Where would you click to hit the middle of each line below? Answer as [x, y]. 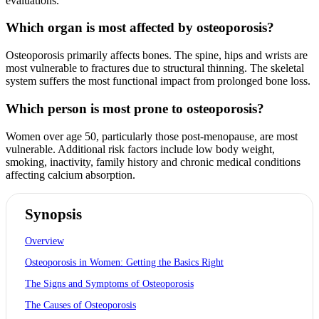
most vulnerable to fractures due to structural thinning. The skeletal [155, 68]
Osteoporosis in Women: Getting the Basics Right [124, 263]
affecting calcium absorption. [70, 174]
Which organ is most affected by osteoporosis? [140, 28]
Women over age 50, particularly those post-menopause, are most [152, 136]
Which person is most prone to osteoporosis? [135, 108]
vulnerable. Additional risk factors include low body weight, [140, 149]
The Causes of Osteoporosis [80, 305]
